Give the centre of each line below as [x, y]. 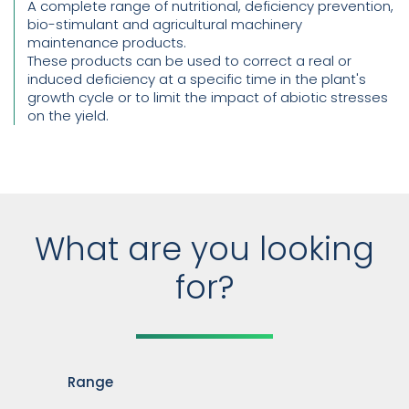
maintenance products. [107, 42]
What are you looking [204, 249]
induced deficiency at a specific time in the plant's [197, 79]
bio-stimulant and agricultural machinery [165, 24]
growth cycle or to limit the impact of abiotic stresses [208, 97]
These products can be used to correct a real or [189, 61]
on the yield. [68, 115]
